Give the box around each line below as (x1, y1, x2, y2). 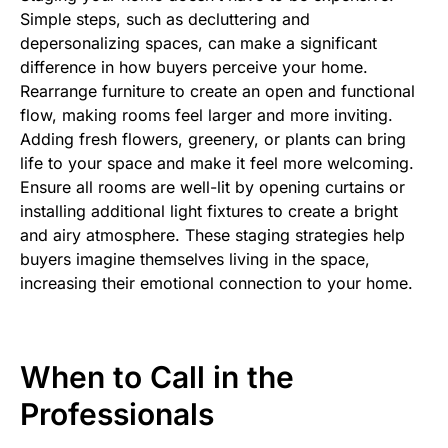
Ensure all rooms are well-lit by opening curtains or (20, 176, 405, 197)
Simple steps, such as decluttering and (20, 8, 310, 29)
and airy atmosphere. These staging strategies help (20, 224, 405, 245)
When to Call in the (20, 358, 294, 395)
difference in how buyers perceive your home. (20, 56, 368, 77)
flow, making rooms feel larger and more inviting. (20, 104, 393, 125)
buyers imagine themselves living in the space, (20, 248, 370, 269)
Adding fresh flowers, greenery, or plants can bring (20, 128, 406, 149)
